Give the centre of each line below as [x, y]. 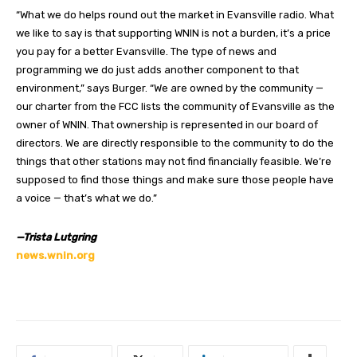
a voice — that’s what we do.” [86, 198]
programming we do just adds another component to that [157, 69]
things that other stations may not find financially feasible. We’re [174, 161]
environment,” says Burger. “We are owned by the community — [170, 88]
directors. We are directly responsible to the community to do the [175, 143]
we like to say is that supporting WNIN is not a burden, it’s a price [173, 33]
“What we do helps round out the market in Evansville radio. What [175, 14]
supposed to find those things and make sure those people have [175, 179]
